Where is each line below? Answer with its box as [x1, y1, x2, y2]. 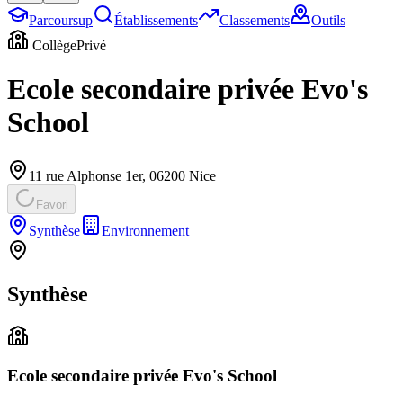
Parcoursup [29, 13, 93, 28]
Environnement [102, 222, 189, 238]
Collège [32, 38, 76, 53]
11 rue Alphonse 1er [29, 167, 142, 184]
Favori [36, 197, 68, 211]
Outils [311, 13, 345, 28]
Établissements [114, 13, 198, 28]
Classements [219, 13, 290, 28]
